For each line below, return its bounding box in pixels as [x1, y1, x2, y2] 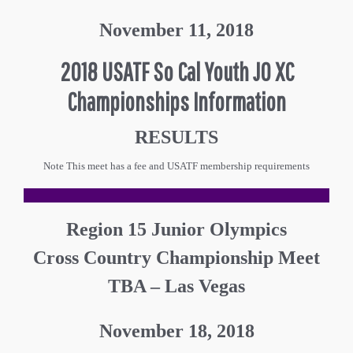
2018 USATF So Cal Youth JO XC [59, 56, 294, 86]
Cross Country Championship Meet [33, 247, 320, 268]
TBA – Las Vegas [108, 275, 245, 296]
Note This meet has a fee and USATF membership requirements [43, 159, 310, 172]
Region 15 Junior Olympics [66, 218, 287, 240]
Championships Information [67, 86, 286, 116]
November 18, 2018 [98, 320, 255, 341]
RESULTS [135, 126, 218, 147]
